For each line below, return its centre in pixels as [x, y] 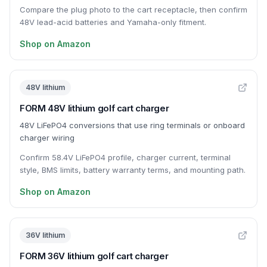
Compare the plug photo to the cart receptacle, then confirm [133, 10]
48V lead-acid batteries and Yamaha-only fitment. [113, 22]
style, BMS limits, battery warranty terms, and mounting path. [133, 170]
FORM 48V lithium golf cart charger [94, 108]
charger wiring [47, 138]
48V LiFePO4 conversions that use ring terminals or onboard [132, 125]
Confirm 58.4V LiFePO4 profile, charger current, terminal [125, 157]
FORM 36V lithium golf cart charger [94, 256]
